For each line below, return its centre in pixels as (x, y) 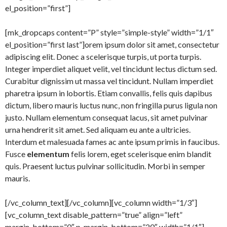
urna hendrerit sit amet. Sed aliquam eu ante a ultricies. (98, 129)
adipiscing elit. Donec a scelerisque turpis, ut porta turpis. (103, 56)
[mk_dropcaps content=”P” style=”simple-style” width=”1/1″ (109, 32)
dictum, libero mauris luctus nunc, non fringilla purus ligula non (111, 105)
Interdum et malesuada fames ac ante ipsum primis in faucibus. (112, 142)
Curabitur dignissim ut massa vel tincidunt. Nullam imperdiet (109, 81)
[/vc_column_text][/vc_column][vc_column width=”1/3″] (101, 202)
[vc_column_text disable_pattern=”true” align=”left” (94, 215)
